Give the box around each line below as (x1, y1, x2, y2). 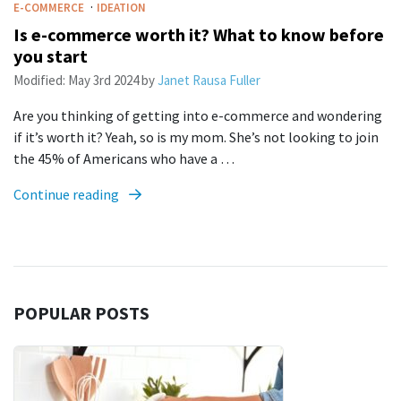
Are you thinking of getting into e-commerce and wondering (13, 107, 382, 124)
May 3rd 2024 (68, 72, 139, 89)
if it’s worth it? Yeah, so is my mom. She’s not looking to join (13, 128, 379, 146)
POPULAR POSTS (13, 302, 149, 324)
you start (13, 45, 88, 67)
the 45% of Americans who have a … (13, 149, 235, 167)
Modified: (13, 72, 68, 89)
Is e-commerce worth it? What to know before (13, 23, 384, 46)
